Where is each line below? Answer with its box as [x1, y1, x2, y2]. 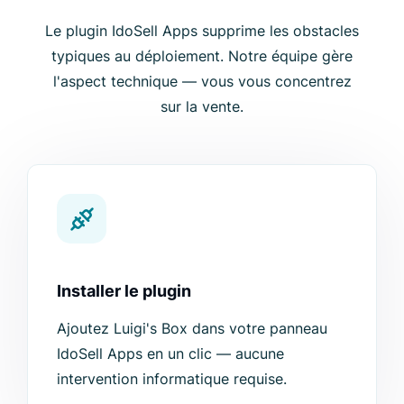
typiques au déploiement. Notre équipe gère [51, 47, 353, 66]
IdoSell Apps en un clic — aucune [57, 344, 284, 363]
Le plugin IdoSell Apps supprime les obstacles [45, 22, 359, 41]
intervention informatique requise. [57, 370, 287, 389]
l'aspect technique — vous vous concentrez [52, 72, 352, 91]
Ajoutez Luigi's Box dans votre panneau [57, 319, 327, 338]
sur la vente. [161, 97, 243, 116]
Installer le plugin [57, 281, 191, 301]
